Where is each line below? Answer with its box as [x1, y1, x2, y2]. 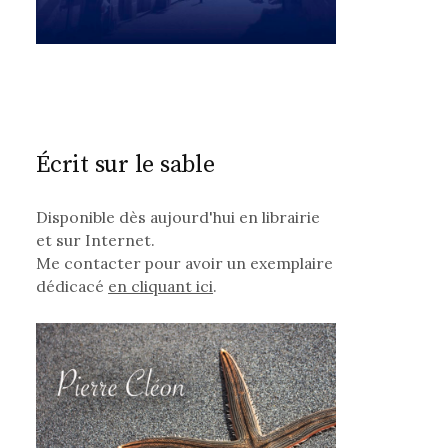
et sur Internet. [36, 230, 156, 251]
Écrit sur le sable [36, 150, 215, 181]
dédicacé [36, 276, 109, 297]
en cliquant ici [108, 276, 214, 297]
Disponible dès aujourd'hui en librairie [36, 207, 321, 228]
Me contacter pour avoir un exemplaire [36, 253, 334, 274]
